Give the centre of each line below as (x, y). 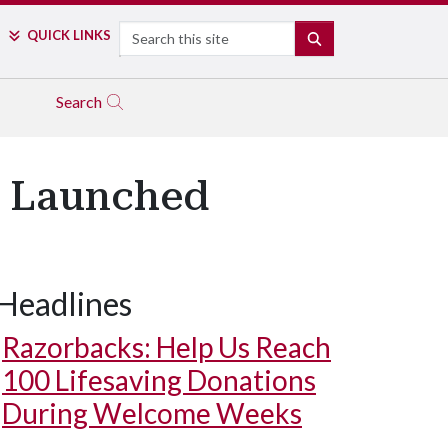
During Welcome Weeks (152, 413)
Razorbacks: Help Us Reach (166, 347)
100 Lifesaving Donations (159, 380)
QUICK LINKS (68, 35)
